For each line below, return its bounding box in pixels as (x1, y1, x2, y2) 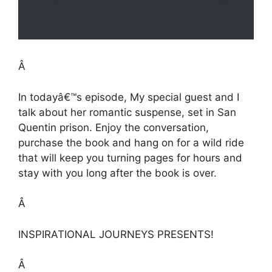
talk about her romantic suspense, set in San (18, 106, 236, 118)
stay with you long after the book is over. (18, 166, 217, 179)
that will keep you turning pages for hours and (18, 151, 242, 164)
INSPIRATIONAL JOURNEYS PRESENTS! (18, 228, 214, 240)
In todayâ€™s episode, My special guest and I (18, 90, 239, 103)
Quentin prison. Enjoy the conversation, (18, 121, 209, 134)
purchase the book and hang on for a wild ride (18, 136, 244, 149)
